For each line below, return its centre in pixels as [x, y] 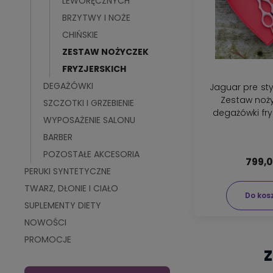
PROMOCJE [48, 239]
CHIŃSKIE [80, 35]
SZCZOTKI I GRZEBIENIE [89, 103]
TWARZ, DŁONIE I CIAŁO [71, 188]
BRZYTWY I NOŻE [96, 18]
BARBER [58, 137]
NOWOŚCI [45, 222]
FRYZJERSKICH [94, 69]
